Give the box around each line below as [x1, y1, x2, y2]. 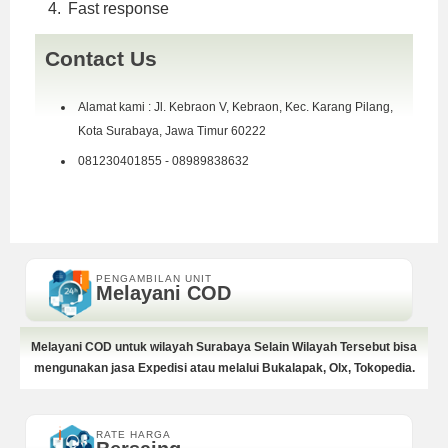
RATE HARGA [96, 428, 171, 440]
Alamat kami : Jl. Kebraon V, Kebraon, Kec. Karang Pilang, [78, 99, 393, 114]
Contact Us [45, 46, 157, 70]
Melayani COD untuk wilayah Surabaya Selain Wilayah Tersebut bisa [31, 339, 417, 354]
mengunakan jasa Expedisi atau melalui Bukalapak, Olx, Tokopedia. [33, 360, 415, 375]
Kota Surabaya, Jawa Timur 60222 [78, 123, 266, 138]
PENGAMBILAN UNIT [96, 272, 212, 284]
